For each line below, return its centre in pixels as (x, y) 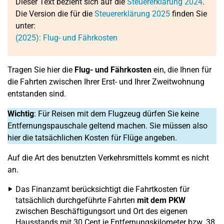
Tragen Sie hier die (41, 70)
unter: (25, 26)
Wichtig (21, 114)
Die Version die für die (55, 14)
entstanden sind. (37, 94)
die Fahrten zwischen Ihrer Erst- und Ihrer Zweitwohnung (106, 82)
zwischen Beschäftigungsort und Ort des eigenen (101, 211)
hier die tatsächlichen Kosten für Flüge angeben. (92, 138)
